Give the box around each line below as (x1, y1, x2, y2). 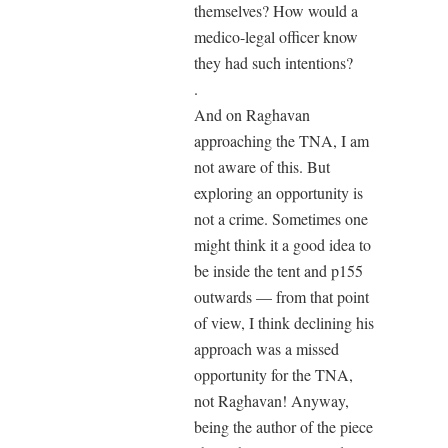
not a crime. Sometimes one (194, 207, 368, 229)
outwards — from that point (194, 285, 369, 307)
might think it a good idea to (194, 233, 371, 255)
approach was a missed (194, 337, 339, 359)
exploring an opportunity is (194, 181, 363, 203)
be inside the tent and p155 (194, 259, 363, 281)
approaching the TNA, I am (194, 129, 369, 151)
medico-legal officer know (194, 25, 358, 47)
